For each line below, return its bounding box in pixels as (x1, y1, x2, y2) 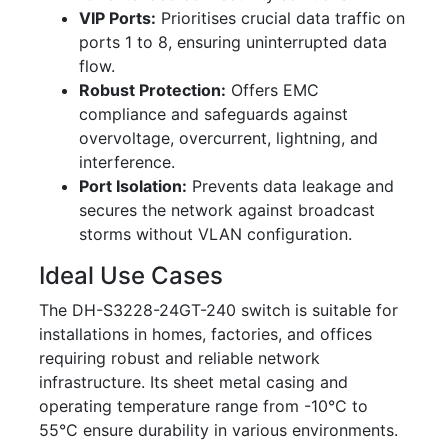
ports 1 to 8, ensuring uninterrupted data (79, 32, 387, 53)
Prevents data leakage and (187, 176, 394, 197)
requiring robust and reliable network (39, 348, 320, 369)
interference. (79, 152, 175, 173)
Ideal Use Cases (39, 261, 223, 291)
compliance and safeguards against (79, 104, 348, 125)
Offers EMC (226, 80, 319, 101)
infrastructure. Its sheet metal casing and (39, 372, 348, 393)
